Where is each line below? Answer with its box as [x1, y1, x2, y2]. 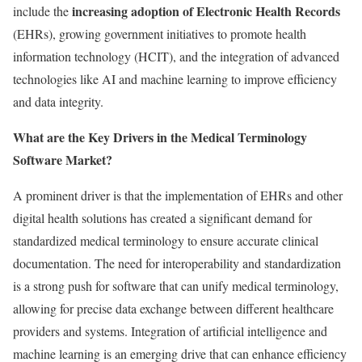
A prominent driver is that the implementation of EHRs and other [13, 187, 343, 204]
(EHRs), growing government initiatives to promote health [13, 25, 306, 42]
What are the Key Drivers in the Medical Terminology [13, 128, 307, 146]
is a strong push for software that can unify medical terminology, [13, 277, 339, 294]
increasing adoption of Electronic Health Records [72, 2, 340, 20]
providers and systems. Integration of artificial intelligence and [13, 322, 327, 339]
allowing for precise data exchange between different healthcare [13, 300, 334, 317]
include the [13, 2, 72, 19]
